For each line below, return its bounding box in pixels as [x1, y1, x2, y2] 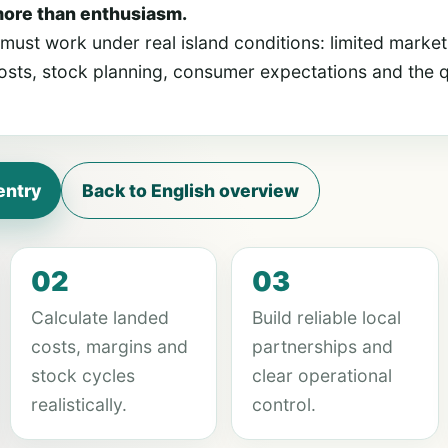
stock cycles [30, 365, 135, 386]
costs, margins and [30, 336, 188, 357]
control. [252, 394, 316, 415]
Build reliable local [252, 307, 401, 328]
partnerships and [252, 336, 393, 357]
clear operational [252, 365, 392, 386]
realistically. [30, 394, 127, 415]
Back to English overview [82, 180, 299, 201]
